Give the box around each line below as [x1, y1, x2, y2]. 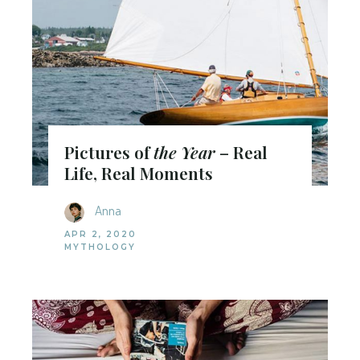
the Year [153, 140, 215, 163]
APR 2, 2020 [64, 228, 137, 239]
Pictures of [64, 140, 153, 163]
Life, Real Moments [64, 161, 213, 184]
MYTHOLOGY [64, 241, 136, 252]
